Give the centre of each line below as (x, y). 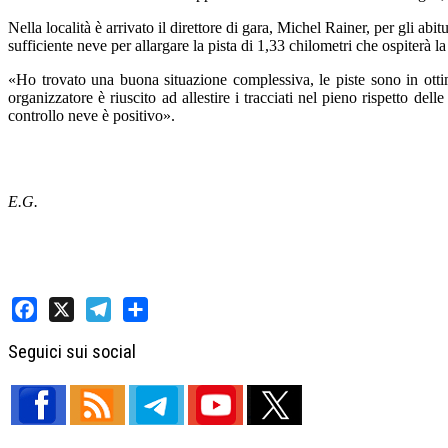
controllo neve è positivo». (91, 116)
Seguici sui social (72, 351)
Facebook (43, 335)
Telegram (115, 335)
